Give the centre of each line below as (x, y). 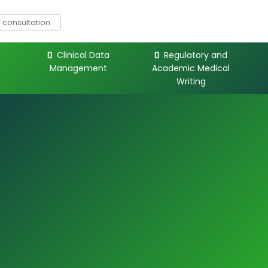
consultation (26, 23)
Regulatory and (196, 55)
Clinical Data (83, 55)
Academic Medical (191, 68)
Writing (191, 81)
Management (78, 68)
